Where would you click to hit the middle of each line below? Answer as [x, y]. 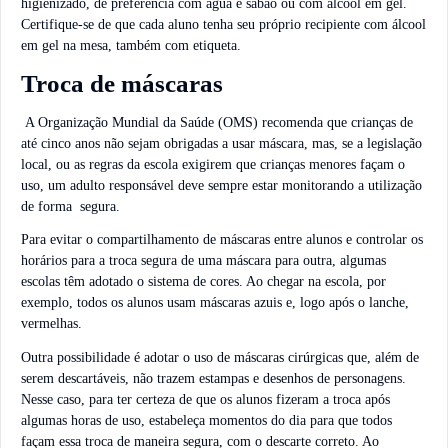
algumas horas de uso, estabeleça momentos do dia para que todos [206, 420]
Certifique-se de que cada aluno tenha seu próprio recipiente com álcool [223, 25]
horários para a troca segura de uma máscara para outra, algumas [203, 261]
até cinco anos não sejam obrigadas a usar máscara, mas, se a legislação [221, 143]
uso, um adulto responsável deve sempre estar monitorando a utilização [221, 185]
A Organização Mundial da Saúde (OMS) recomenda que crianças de [219, 122]
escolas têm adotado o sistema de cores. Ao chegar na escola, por [203, 282]
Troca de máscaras [122, 83]
